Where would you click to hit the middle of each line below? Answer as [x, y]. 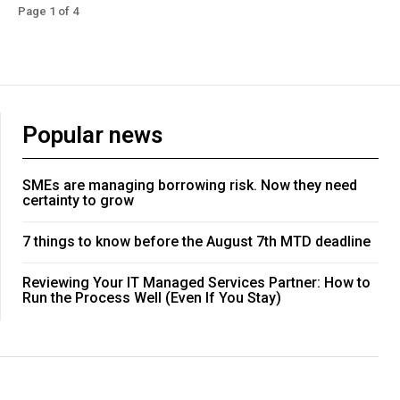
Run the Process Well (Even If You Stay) [152, 298]
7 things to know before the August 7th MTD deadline [196, 242]
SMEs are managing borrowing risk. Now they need [190, 186]
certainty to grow [78, 201]
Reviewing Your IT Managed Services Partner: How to [196, 283]
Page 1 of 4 [48, 12]
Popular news [92, 135]
